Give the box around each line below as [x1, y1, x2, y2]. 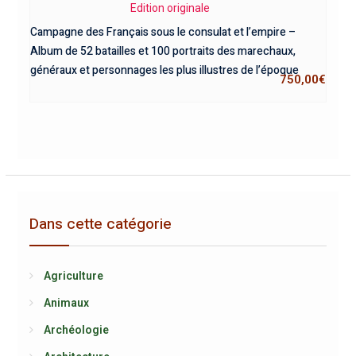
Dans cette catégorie [29, 212, 172, 235]
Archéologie [43, 323, 109, 336]
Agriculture [43, 269, 103, 282]
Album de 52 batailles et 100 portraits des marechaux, [29, 43, 296, 60]
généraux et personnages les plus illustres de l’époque [29, 62, 299, 79]
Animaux [43, 296, 89, 309]
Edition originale [130, 2, 211, 14]
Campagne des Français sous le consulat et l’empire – [29, 24, 296, 41]
